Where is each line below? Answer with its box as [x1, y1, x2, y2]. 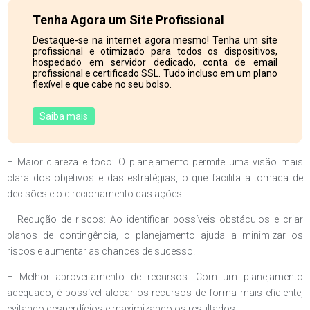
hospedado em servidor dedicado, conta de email [33, 57, 277, 69]
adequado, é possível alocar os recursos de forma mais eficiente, [7, 287, 303, 299]
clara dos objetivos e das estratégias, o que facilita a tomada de [7, 172, 303, 183]
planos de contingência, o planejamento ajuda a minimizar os [7, 229, 303, 241]
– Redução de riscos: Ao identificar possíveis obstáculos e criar [7, 213, 303, 225]
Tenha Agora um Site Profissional [33, 12, 225, 28]
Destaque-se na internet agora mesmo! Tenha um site [33, 35, 277, 46]
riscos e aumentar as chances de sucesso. [7, 245, 195, 257]
